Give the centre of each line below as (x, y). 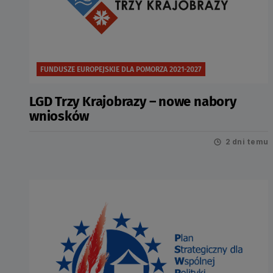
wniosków (59, 116)
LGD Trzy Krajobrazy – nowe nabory (133, 101)
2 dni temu (246, 142)
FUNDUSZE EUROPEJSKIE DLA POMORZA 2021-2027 (121, 69)
